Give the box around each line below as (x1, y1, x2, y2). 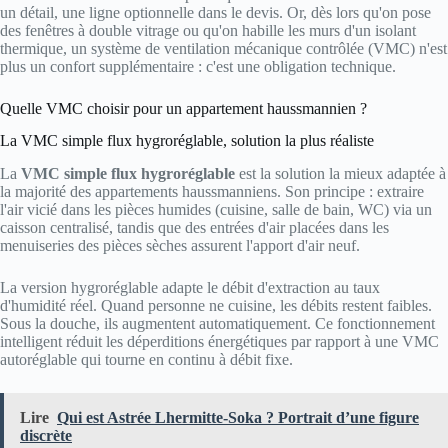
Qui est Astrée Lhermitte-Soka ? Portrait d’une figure (57, 409, 419, 427)
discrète (20, 427, 72, 445)
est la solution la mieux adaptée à (235, 165, 446, 183)
